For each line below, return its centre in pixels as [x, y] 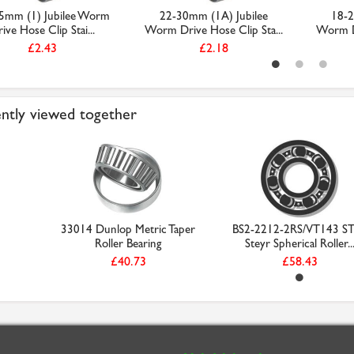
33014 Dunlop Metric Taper [128, 229]
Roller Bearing [128, 243]
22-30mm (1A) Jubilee [214, 16]
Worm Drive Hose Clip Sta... [214, 30]
